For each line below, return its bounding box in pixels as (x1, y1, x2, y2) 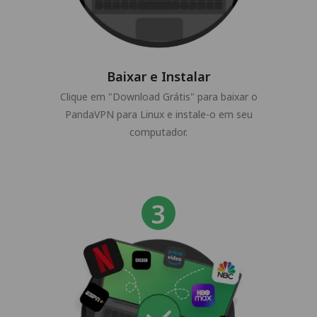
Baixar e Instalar (107, 68, 210, 86)
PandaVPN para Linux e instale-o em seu (64, 108, 253, 122)
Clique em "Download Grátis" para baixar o (59, 90, 258, 104)
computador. (129, 125, 188, 139)
